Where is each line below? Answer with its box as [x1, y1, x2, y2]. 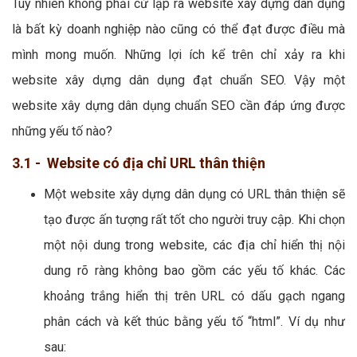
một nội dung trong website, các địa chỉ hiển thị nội [44, 237, 345, 253]
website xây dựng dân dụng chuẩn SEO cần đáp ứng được [12, 97, 345, 113]
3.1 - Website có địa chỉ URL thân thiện [12, 154, 265, 171]
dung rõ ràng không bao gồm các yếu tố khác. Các [44, 262, 345, 278]
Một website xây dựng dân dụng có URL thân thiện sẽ [44, 186, 345, 202]
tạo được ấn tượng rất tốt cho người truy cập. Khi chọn [44, 211, 345, 227]
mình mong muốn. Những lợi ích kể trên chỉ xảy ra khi [12, 46, 345, 62]
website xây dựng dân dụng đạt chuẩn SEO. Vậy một [12, 72, 345, 88]
